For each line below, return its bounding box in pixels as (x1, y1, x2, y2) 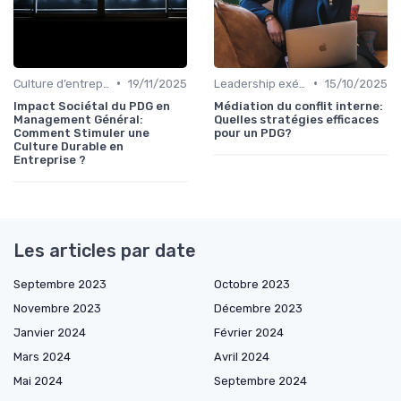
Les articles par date (13, 239, 196, 261)
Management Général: (13, 112, 143, 126)
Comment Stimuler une (13, 125, 149, 140)
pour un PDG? (214, 125, 292, 140)
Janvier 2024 (13, 325, 86, 339)
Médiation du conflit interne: (214, 98, 383, 113)
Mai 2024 (13, 373, 63, 388)
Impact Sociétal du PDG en (13, 98, 170, 113)
